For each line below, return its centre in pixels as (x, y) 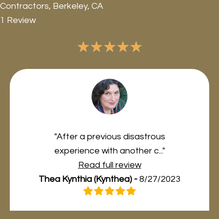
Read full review (109, 165)
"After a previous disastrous (109, 136)
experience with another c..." (109, 151)
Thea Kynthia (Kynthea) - (89, 179)
